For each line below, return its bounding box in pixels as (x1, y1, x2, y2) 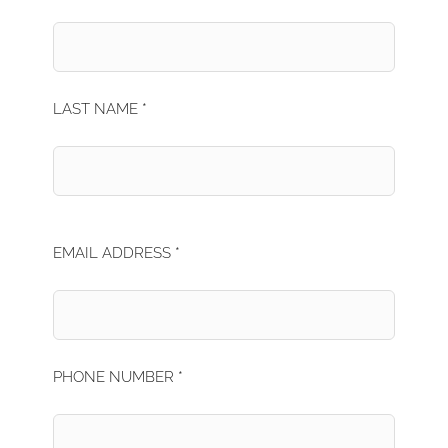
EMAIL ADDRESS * (53, 244, 181, 263)
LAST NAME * (53, 100, 148, 119)
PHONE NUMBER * (53, 368, 184, 387)
